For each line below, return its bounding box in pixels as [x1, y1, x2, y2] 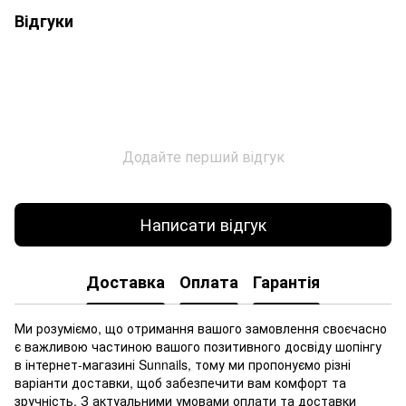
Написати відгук [140, 212, 266, 237]
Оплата [179, 270, 238, 295]
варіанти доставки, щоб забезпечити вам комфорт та [14, 372, 346, 391]
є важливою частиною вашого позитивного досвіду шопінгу [14, 336, 382, 355]
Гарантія [253, 270, 320, 295]
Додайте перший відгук [121, 145, 285, 167]
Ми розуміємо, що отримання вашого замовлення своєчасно [14, 318, 387, 337]
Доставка [86, 270, 165, 295]
